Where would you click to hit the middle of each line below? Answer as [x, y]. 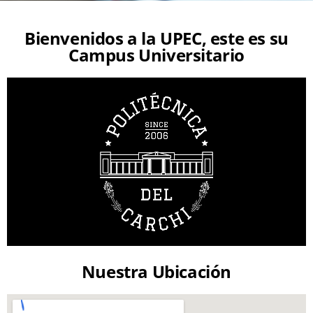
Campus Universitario [156, 55]
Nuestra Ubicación [156, 271]
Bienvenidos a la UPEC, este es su [156, 38]
